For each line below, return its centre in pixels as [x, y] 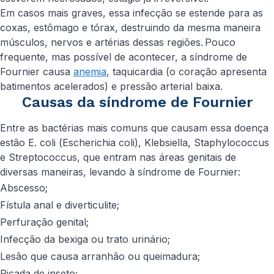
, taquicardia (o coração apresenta [187, 72]
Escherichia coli [98, 143]
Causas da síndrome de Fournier [137, 102]
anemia [90, 72]
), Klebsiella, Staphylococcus [202, 143]
